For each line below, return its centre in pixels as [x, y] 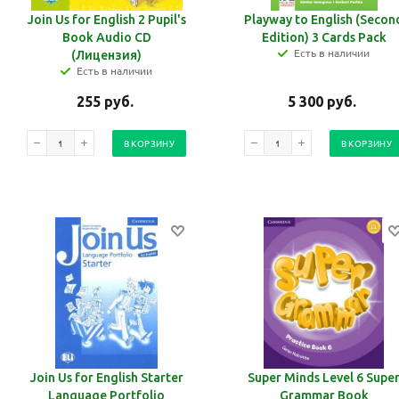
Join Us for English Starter [106, 378]
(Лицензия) [106, 56]
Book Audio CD [106, 38]
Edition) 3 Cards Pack [324, 38]
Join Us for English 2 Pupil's [106, 20]
